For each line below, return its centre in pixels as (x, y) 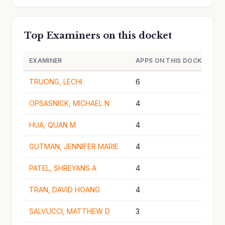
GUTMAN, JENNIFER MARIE (74, 146)
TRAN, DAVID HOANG (65, 190)
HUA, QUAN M (52, 125)
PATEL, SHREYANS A (63, 168)
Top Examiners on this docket (98, 36)
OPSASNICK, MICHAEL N (69, 103)
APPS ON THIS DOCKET (173, 61)
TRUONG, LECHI (56, 82)
